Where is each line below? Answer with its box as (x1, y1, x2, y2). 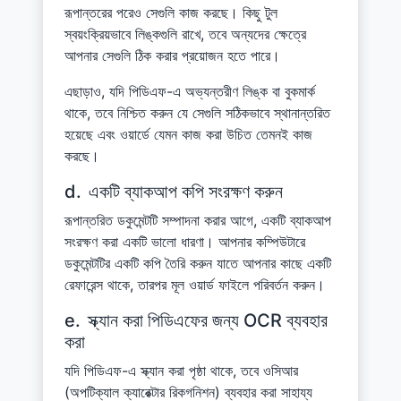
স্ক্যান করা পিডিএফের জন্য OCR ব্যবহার (88, 309, 328, 331)
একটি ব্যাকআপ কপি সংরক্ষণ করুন (89, 180, 283, 202)
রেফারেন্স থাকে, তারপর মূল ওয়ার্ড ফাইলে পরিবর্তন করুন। (64, 275, 325, 294)
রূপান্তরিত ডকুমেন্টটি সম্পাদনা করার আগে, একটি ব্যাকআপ (64, 210, 331, 229)
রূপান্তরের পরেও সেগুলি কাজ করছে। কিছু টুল (64, 3, 277, 21)
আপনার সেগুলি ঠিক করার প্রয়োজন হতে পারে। (64, 46, 280, 64)
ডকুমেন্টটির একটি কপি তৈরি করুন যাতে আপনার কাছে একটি (64, 253, 331, 272)
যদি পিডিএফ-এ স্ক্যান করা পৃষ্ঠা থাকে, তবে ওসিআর (64, 361, 298, 380)
